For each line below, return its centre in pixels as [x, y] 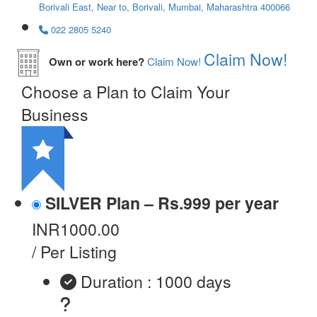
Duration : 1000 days [156, 282]
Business [55, 115]
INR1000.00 [76, 229]
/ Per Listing [74, 252]
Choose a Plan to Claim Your [126, 92]
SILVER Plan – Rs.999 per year [162, 203]
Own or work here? [97, 62]
